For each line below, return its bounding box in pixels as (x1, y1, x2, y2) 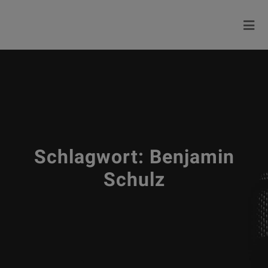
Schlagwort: (33, 145, 150, 168)
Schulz (103, 168, 165, 191)
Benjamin (149, 145, 234, 168)
